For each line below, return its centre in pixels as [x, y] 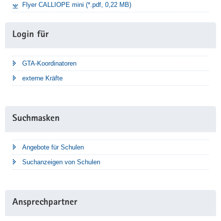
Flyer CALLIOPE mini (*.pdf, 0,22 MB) [77, 5]
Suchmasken [36, 119]
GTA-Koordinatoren [49, 64]
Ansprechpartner [45, 203]
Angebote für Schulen [53, 147]
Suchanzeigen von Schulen [61, 162]
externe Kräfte [42, 78]
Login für [31, 36]
